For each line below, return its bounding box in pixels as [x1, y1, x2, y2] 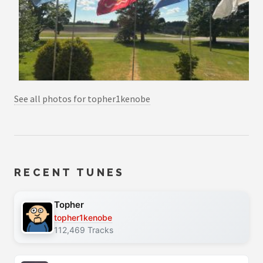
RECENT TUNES [14, 166, 125, 179]
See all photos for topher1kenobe [14, 93, 150, 105]
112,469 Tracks [54, 224, 113, 235]
